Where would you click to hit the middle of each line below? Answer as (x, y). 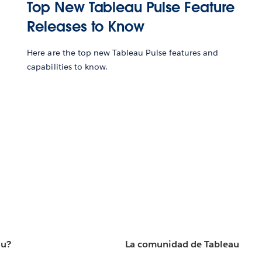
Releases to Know (86, 26)
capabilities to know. (67, 66)
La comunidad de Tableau (182, 244)
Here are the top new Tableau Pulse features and (123, 52)
